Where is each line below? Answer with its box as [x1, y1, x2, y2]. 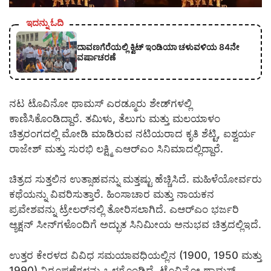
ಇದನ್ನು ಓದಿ [26, 16, 64, 28]
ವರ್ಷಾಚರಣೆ [77, 51, 116, 62]
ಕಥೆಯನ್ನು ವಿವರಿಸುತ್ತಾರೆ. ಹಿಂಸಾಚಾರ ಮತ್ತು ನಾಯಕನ [9, 188, 214, 201]
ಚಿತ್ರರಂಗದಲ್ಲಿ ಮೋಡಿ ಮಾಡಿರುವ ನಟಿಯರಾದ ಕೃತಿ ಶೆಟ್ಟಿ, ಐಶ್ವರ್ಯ [9, 127, 256, 140]
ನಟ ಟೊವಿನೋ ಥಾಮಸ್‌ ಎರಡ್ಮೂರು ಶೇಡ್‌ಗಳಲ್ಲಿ [9, 97, 192, 109]
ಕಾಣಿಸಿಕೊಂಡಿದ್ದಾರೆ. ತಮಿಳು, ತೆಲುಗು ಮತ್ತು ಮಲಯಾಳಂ [9, 112, 220, 125]
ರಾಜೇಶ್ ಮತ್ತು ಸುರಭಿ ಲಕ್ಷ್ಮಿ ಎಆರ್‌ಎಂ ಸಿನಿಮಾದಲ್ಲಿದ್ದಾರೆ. [9, 142, 223, 155]
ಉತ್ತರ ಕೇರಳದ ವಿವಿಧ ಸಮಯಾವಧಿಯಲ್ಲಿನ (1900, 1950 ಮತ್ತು [9, 249, 262, 261]
